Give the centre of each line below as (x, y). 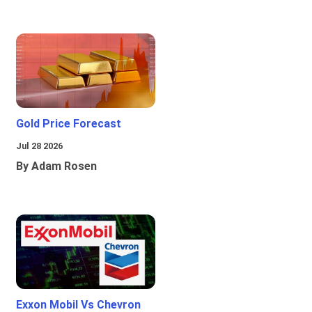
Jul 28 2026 (39, 146)
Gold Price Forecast (69, 124)
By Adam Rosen (56, 166)
